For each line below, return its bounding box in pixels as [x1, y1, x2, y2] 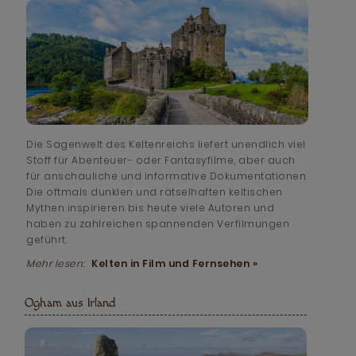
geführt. [26, 232, 68, 246]
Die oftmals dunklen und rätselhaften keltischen [26, 184, 283, 199]
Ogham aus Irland [25, 295, 117, 311]
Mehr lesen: [26, 256, 88, 270]
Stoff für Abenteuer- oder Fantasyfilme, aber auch [26, 153, 296, 167]
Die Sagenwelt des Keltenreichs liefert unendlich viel [26, 137, 306, 151]
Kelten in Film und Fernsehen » [91, 256, 258, 270]
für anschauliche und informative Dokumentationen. [26, 168, 308, 183]
